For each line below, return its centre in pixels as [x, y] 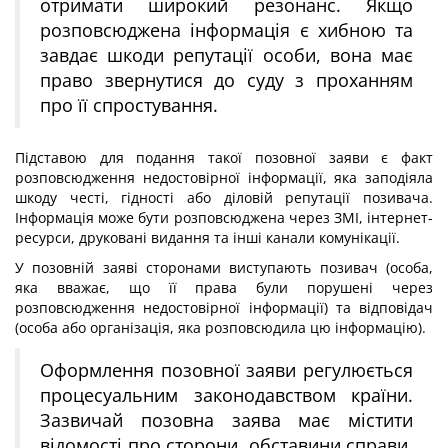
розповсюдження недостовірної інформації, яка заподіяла [224, 177]
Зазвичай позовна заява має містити [226, 420]
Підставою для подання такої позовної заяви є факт [224, 157]
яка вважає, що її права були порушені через [224, 287]
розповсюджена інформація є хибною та [226, 30]
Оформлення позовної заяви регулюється [226, 370]
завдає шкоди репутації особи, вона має [226, 55]
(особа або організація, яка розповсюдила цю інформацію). [220, 327]
